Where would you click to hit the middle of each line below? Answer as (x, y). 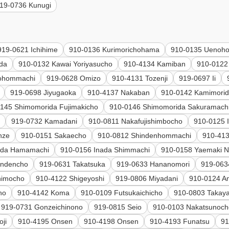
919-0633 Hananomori (153, 164)
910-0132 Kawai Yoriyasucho (66, 64)
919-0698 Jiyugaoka (43, 93)
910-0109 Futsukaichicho (122, 193)
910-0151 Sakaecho (54, 136)
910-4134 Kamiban (155, 64)
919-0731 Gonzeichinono (42, 207)
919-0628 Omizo (74, 78)
